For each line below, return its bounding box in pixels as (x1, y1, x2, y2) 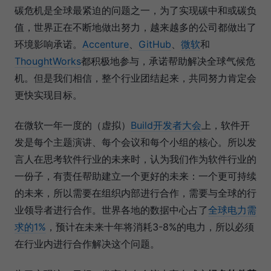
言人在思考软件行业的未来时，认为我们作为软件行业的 (15, 153, 256, 166)
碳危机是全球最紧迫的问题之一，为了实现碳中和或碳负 (15, 4, 256, 17)
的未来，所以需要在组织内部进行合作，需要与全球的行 (15, 187, 256, 200)
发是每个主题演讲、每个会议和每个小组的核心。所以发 (15, 136, 256, 149)
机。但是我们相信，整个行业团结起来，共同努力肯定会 (15, 72, 256, 85)
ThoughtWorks (15, 55, 81, 68)
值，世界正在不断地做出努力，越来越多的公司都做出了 (15, 21, 256, 34)
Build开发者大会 (131, 119, 201, 132)
